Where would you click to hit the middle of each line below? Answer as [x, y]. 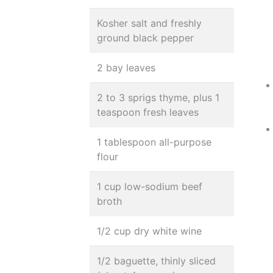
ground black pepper [145, 38]
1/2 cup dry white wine [149, 231]
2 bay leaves [126, 68]
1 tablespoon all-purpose [154, 142]
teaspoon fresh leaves [148, 112]
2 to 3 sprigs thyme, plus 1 [158, 97]
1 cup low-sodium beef [150, 186]
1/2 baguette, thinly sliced [156, 261]
